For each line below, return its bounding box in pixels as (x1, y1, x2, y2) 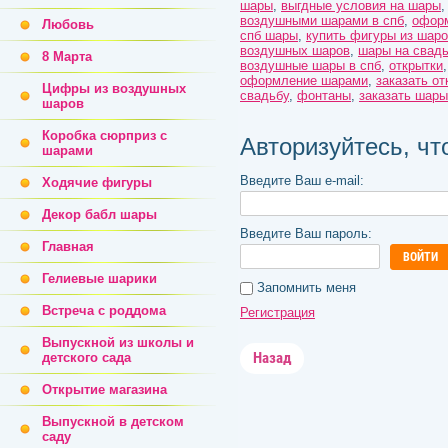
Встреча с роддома (42, 303, 166, 318)
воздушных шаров (240, 43, 350, 58)
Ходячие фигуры (42, 175, 152, 190)
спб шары (240, 28, 298, 43)
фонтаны (297, 88, 351, 103)
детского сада (42, 350, 131, 365)
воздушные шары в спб (240, 58, 381, 73)
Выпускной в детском (42, 414, 184, 429)
